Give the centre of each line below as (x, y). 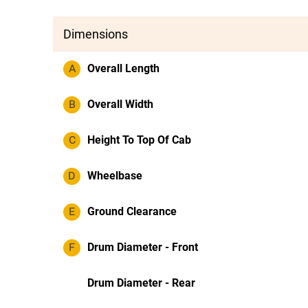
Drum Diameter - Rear (141, 283)
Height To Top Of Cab (139, 140)
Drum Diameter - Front (143, 247)
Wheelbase (115, 176)
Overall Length (123, 68)
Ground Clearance (132, 211)
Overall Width (120, 104)
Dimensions (96, 34)
